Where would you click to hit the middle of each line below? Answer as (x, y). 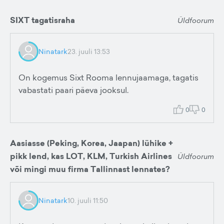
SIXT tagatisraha (42, 20)
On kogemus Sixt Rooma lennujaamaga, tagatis (108, 77)
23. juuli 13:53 (89, 51)
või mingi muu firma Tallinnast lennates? (90, 169)
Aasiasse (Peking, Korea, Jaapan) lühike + (91, 143)
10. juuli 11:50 (88, 200)
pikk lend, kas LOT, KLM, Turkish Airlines (91, 156)
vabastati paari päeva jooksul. (73, 90)
